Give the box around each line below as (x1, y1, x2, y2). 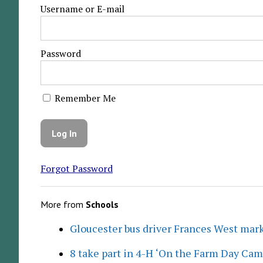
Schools (85, 198, 119, 210)
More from (40, 198, 86, 210)
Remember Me (52, 92, 116, 105)
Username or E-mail (40, 2, 124, 16)
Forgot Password (40, 161, 113, 175)
